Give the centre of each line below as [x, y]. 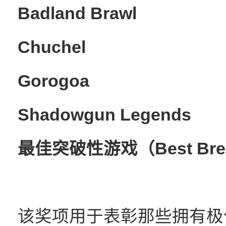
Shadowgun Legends [104, 115]
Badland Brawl [77, 13]
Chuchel [52, 47]
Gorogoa [53, 81]
